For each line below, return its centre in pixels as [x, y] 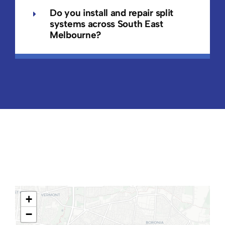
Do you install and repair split [111, 13]
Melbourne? [75, 35]
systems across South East [106, 24]
